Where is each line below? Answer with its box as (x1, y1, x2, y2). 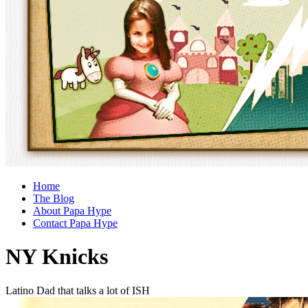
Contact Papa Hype (33, 217, 118, 229)
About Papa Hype (33, 205, 111, 217)
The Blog (33, 192, 74, 204)
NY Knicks (5, 244, 108, 269)
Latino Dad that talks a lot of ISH (5, 284, 150, 296)
